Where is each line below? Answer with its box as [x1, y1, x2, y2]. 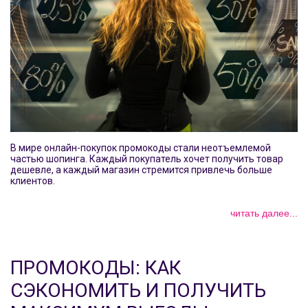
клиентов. [10, 175, 55, 186]
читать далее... [230, 207, 298, 219]
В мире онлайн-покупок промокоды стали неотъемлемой [10, 142, 271, 153]
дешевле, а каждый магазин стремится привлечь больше [10, 164, 272, 175]
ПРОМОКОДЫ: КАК [10, 256, 181, 279]
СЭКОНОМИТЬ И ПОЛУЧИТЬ [10, 278, 266, 302]
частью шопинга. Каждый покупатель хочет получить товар [10, 153, 283, 164]
